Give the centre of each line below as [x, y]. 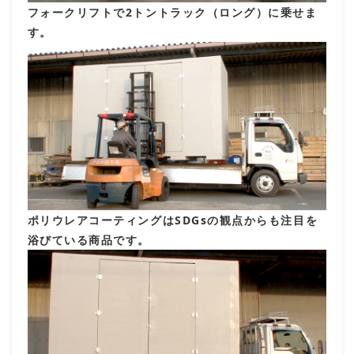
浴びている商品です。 [88, 239]
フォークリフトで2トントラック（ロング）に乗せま [172, 12]
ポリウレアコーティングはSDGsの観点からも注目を [173, 220]
